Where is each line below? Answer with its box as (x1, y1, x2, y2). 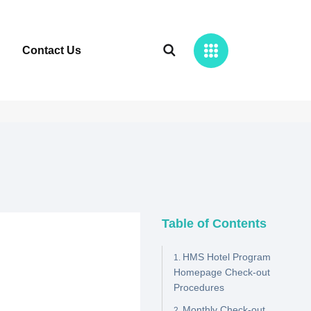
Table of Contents (162, 217, 267, 230)
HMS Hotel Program (183, 251, 271, 262)
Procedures (174, 282, 225, 293)
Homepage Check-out (174, 267, 271, 278)
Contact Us (22, 44, 82, 57)
